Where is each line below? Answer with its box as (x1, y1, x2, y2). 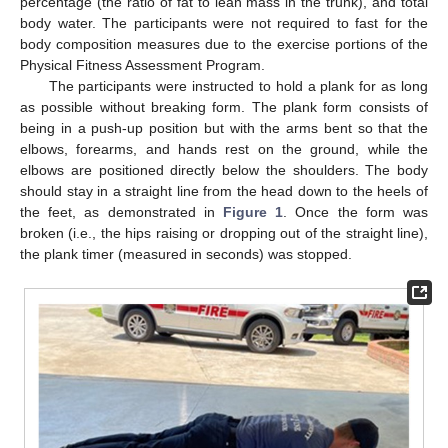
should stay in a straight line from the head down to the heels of (20, 183, 428, 200)
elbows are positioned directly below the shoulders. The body (20, 162, 428, 179)
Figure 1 (223, 204, 284, 221)
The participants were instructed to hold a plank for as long (48, 78, 428, 95)
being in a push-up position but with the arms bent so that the (20, 120, 428, 137)
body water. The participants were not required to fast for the (20, 15, 428, 32)
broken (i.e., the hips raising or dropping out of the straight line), (20, 225, 428, 242)
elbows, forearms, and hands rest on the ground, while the (20, 141, 428, 158)
